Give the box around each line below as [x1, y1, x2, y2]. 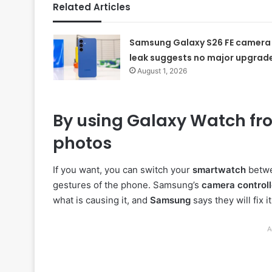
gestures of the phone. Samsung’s [53, 179, 202, 191]
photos [53, 131, 112, 154]
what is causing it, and [53, 194, 150, 206]
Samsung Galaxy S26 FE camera [129, 36, 271, 49]
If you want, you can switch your [53, 164, 192, 176]
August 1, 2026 [137, 66, 187, 75]
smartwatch [192, 164, 246, 176]
